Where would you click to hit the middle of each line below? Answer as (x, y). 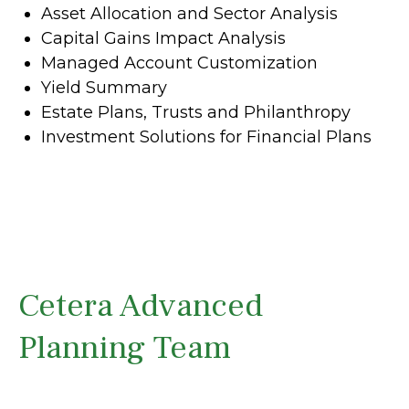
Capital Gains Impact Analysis (163, 38)
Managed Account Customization (179, 63)
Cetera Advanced (141, 305)
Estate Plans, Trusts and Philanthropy (196, 112)
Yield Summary (104, 87)
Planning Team (125, 347)
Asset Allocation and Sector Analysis (189, 13)
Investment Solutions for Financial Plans (206, 136)
